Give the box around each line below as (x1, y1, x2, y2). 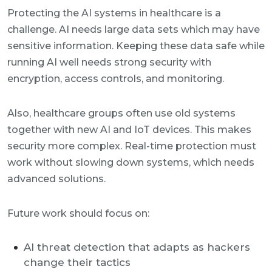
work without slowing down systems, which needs (7, 157, 254, 168)
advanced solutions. (7, 173, 106, 185)
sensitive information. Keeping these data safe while (7, 40, 265, 52)
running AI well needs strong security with (7, 56, 211, 68)
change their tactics (24, 256, 131, 268)
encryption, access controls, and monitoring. (7, 73, 224, 84)
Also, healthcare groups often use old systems (7, 107, 236, 119)
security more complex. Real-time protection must (7, 140, 256, 152)
